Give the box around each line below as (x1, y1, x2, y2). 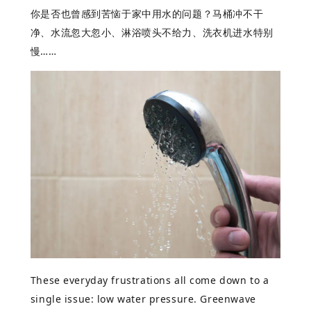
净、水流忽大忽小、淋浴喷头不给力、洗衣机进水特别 (30, 25, 274, 39)
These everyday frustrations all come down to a (30, 273, 269, 287)
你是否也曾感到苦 (30, 6, 112, 20)
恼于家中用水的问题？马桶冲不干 (111, 6, 264, 20)
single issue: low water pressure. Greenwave (30, 292, 256, 305)
